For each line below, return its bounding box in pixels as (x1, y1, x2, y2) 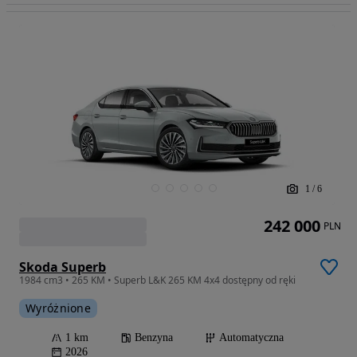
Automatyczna (219, 331, 284, 344)
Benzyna (135, 331, 173, 344)
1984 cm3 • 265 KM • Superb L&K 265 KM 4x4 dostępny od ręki (19, 273, 296, 288)
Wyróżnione (25, 300, 91, 316)
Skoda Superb (19, 258, 106, 277)
